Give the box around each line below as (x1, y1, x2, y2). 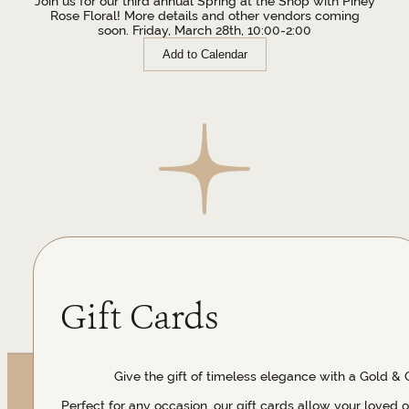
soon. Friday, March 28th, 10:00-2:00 (98, 22, 311, 37)
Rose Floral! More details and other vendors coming (49, 7, 360, 23)
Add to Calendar (162, 47, 247, 61)
